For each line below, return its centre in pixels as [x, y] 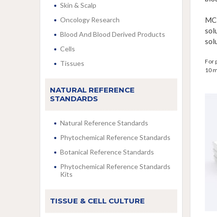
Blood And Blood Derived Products [113, 34]
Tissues [72, 63]
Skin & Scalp [78, 5]
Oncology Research [90, 20]
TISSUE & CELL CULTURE [97, 201]
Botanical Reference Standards [107, 152]
